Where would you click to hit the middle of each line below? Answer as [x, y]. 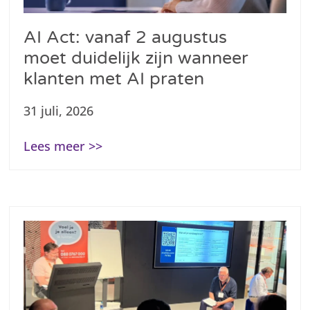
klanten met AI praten [114, 79]
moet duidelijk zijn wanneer [136, 58]
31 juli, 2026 [59, 111]
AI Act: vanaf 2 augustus [126, 38]
